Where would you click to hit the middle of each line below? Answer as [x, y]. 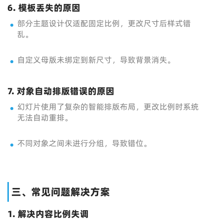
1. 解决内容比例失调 [48, 214]
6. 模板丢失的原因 [44, 8]
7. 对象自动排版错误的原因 [61, 91]
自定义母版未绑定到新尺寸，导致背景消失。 [96, 60]
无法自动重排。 [45, 117]
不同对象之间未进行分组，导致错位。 [84, 143]
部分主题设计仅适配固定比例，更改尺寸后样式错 [104, 23]
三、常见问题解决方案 [61, 192]
